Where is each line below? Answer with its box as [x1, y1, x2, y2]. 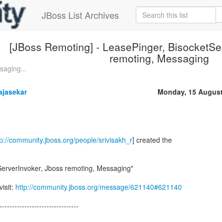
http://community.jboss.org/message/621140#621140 [15, 182, 182, 192]
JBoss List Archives [42, 8, 119, 21]
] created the [132, 135, 172, 145]
